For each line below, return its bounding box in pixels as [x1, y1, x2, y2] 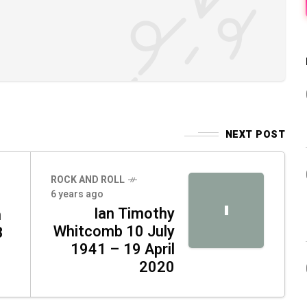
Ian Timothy [94, 202, 175, 225]
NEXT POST [225, 127, 285, 142]
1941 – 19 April [71, 238, 175, 260]
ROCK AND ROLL [51, 172, 125, 187]
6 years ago [51, 186, 103, 201]
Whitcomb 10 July [53, 220, 175, 243]
